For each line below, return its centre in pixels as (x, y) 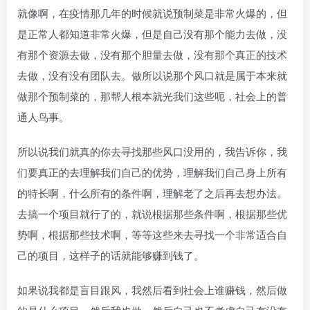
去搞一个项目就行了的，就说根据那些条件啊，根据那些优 (152, 214)
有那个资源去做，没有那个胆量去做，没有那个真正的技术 (152, 55)
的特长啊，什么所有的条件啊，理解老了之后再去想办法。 (152, 193)
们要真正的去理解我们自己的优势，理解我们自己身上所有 (152, 172)
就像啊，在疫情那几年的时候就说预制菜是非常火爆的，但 (152, 13)
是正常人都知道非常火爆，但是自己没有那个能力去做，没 (152, 34)
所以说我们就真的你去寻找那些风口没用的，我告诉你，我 (152, 152)
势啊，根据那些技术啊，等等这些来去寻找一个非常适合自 (152, 235)
